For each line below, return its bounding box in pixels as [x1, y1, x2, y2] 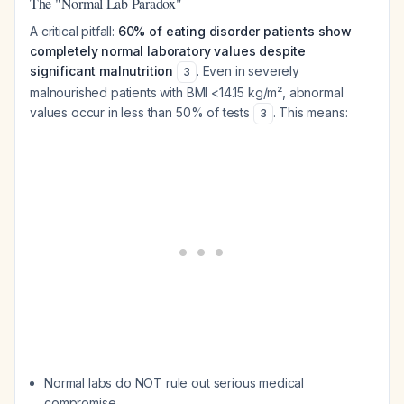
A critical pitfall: [30, 23, 118, 39]
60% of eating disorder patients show [117, 23, 353, 39]
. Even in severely [196, 63, 299, 78]
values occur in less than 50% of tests [30, 105, 253, 120]
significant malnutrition [30, 63, 174, 78]
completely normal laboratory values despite [30, 43, 307, 59]
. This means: [272, 105, 348, 120]
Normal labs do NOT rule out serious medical [44, 375, 305, 390]
